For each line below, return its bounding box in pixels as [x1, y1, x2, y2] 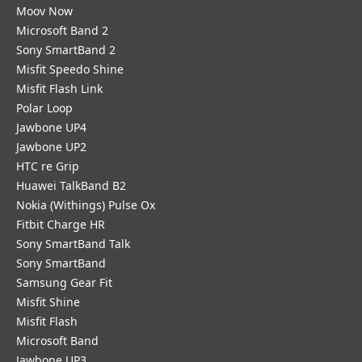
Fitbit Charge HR [16, 217, 105, 232]
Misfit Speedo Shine [16, 61, 124, 77]
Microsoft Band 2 [16, 23, 108, 38]
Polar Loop [16, 100, 73, 116]
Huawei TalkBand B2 [16, 178, 126, 193]
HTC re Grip [16, 158, 79, 174]
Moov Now [16, 3, 73, 19]
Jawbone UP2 [16, 139, 86, 154]
